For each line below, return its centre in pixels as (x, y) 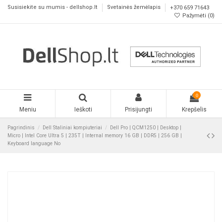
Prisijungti (139, 110)
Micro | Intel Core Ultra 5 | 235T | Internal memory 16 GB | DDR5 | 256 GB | (95, 135)
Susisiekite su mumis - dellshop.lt (53, 7)
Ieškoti (83, 110)
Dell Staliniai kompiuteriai (73, 127)
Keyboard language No (34, 143)
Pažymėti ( (195, 15)
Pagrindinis (21, 127)
